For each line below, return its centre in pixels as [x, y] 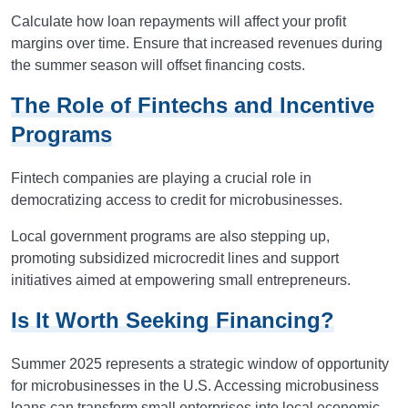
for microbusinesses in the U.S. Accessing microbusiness [195, 386]
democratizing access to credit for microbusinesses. [177, 200]
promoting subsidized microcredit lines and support [175, 258]
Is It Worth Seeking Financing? [173, 320]
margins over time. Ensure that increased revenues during [197, 43]
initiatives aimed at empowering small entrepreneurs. [181, 280]
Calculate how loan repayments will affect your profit [178, 21]
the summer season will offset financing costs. [158, 65]
